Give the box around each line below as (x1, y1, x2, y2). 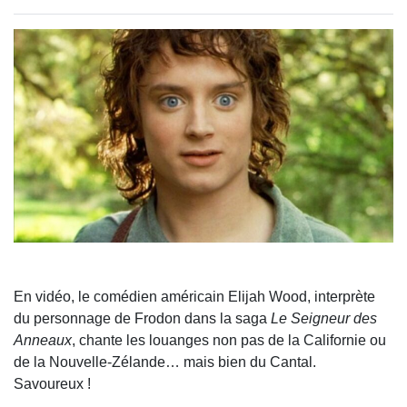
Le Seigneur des (271, 311, 377, 327)
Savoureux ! (14, 376, 91, 392)
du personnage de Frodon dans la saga (14, 311, 271, 327)
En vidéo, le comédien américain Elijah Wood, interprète (14, 289, 375, 305)
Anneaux (14, 333, 72, 349)
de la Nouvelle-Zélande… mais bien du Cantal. (14, 354, 316, 371)
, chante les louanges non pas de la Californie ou (72, 333, 386, 349)
